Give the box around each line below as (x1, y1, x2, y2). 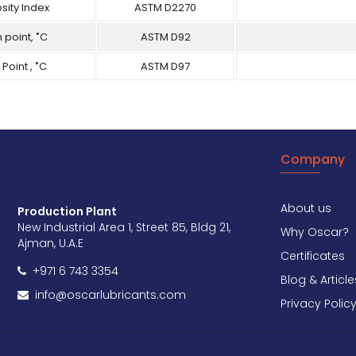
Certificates (280, 248, 345, 264)
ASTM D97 (141, 59, 191, 74)
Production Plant (17, 203, 118, 219)
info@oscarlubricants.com (29, 287, 187, 303)
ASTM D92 (140, 29, 191, 44)
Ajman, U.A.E (17, 235, 84, 251)
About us (280, 200, 331, 216)
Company (280, 150, 345, 168)
